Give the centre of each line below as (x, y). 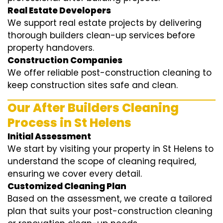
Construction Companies (65, 60)
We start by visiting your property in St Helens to (111, 149)
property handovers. (51, 48)
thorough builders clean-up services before (101, 36)
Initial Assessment (49, 137)
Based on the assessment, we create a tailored (110, 199)
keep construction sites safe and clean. (93, 85)
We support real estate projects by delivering (105, 23)
